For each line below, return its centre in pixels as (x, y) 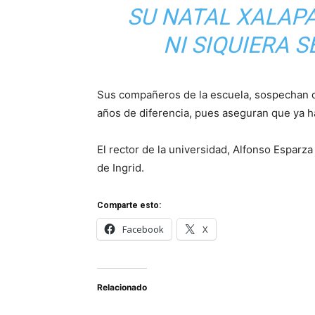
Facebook (143, 230)
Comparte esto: (129, 206)
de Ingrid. (121, 168)
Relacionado (122, 288)
